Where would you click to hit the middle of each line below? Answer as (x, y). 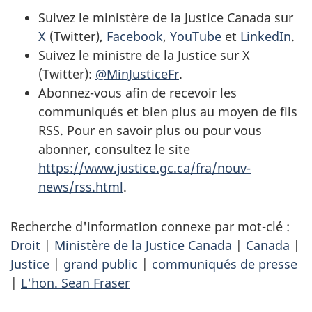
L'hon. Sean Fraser (75, 282)
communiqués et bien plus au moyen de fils (168, 111)
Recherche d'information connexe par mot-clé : (150, 226)
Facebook (135, 36)
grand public (101, 264)
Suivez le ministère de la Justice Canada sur (166, 17)
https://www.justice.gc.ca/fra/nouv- (145, 167)
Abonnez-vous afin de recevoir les (138, 92)
